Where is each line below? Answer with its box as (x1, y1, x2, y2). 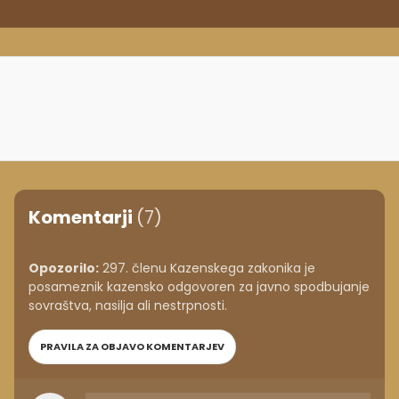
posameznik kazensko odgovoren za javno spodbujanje (28, 278, 370, 297)
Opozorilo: (28, 259, 99, 278)
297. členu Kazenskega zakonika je (99, 259, 315, 278)
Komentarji (28, 205, 136, 231)
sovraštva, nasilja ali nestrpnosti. (28, 297, 227, 315)
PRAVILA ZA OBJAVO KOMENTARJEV (40, 339, 224, 354)
